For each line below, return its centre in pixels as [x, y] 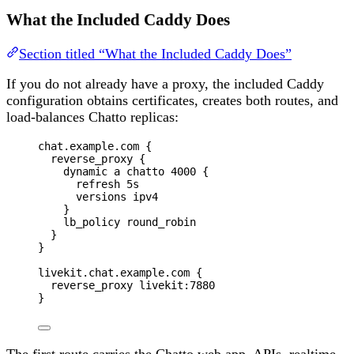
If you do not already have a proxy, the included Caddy [165, 84]
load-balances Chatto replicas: [92, 117]
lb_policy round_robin [130, 222]
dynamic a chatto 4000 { [136, 172]
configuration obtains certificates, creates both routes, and [172, 101]
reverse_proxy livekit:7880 [133, 286]
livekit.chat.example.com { [120, 273]
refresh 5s [107, 185]
